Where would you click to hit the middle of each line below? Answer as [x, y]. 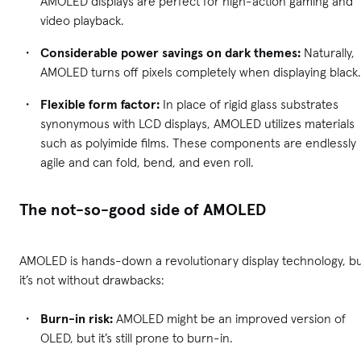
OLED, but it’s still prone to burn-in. [138, 338]
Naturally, [329, 53]
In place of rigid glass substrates [249, 104]
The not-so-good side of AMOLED [143, 210]
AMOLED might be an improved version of [229, 319]
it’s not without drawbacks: [92, 280]
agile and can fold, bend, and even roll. [147, 162]
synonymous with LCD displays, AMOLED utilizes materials [197, 124]
